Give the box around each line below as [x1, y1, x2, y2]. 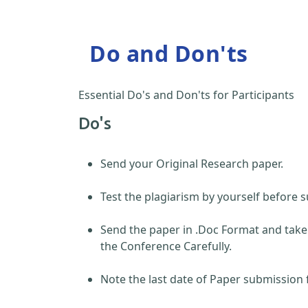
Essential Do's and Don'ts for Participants [78, 87, 294, 102]
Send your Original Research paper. [100, 156, 283, 171]
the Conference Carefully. [100, 239, 232, 254]
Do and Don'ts [89, 38, 248, 68]
